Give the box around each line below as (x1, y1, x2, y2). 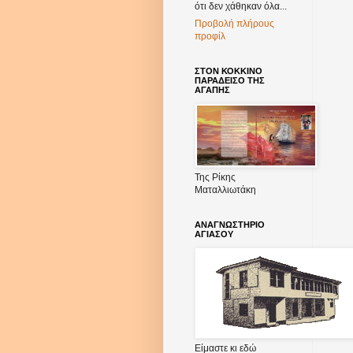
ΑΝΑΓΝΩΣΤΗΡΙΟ (195, 220, 265, 230)
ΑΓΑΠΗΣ (195, 85, 230, 95)
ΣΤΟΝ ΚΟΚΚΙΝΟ (195, 66, 262, 76)
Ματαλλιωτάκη (195, 184, 256, 196)
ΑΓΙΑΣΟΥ (195, 229, 233, 240)
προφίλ (195, 31, 225, 43)
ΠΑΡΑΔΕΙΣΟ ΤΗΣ (195, 76, 265, 86)
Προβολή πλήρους (195, 18, 274, 30)
